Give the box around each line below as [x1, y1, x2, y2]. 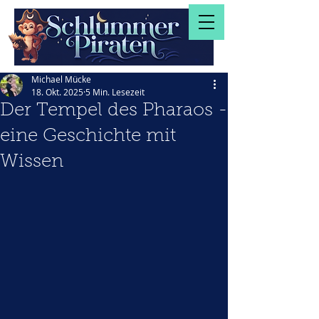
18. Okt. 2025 [31, 86, 83, 98]
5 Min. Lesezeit [85, 86, 145, 98]
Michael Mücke [31, 73, 91, 85]
